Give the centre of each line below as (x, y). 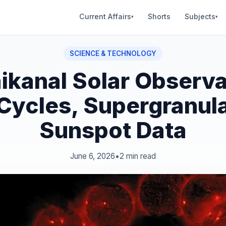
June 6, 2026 (93, 156)
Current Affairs (105, 16)
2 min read (138, 156)
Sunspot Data (113, 130)
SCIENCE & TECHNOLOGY (113, 53)
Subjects (200, 16)
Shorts (159, 16)
